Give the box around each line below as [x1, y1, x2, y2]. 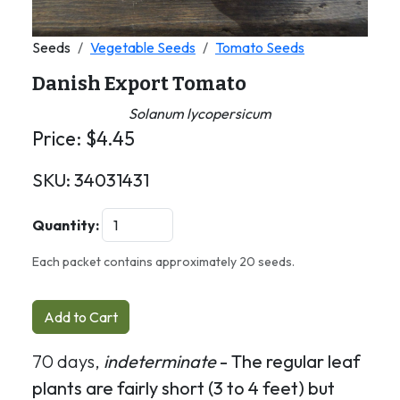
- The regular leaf [216, 350, 361, 372]
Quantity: [32, 216, 99, 234]
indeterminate [104, 350, 216, 372]
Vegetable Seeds [90, 38, 196, 56]
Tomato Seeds [215, 38, 304, 56]
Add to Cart [44, 308, 118, 326]
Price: [32, 126, 86, 151]
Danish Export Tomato [32, 72, 246, 96]
